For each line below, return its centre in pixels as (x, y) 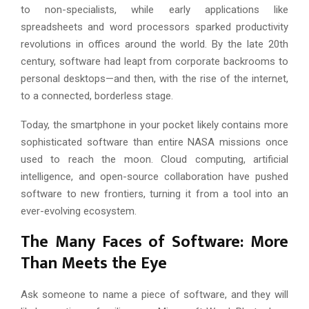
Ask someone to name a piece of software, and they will (154, 294)
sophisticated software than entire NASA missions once (154, 142)
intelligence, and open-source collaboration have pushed (154, 176)
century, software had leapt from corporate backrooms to (154, 61)
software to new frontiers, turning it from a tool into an (154, 193)
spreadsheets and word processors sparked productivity (154, 27)
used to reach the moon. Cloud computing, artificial (154, 159)
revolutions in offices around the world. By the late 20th (154, 44)
